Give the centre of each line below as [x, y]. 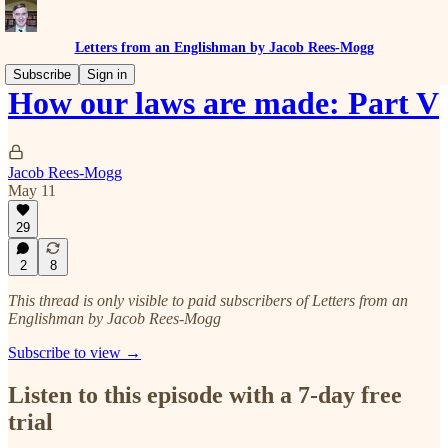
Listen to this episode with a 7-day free [205, 394]
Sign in [107, 74]
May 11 [32, 190]
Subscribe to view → [74, 352]
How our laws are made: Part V [223, 103]
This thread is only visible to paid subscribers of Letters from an [208, 300]
